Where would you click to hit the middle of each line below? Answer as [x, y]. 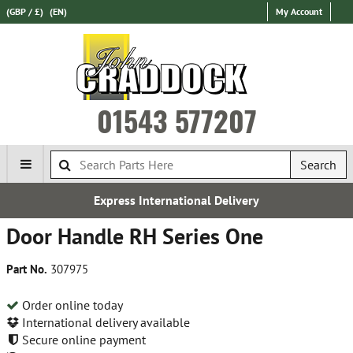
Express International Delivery [176, 200]
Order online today [71, 305]
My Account [299, 11]
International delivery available [104, 322]
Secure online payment [82, 339]
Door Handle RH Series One [135, 236]
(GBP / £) [25, 11]
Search [318, 165]
